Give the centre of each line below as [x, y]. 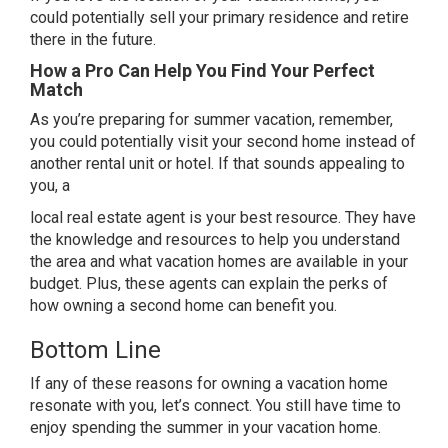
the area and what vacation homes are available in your [219, 261]
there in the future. [93, 39]
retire [390, 17]
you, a [50, 185]
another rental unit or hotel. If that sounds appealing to [217, 163]
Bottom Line [95, 350]
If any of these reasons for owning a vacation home [209, 383]
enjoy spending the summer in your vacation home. [205, 427]
